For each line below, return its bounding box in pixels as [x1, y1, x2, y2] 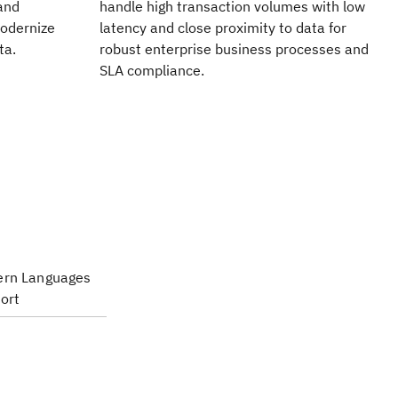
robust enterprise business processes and [99, 39, 369, 58]
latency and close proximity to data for [99, 18, 346, 36]
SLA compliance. [99, 60, 204, 79]
